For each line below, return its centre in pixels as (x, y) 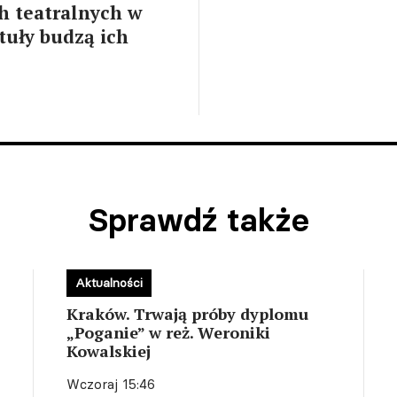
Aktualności (109, 283)
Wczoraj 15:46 (111, 384)
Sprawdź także (198, 220)
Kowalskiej (109, 351)
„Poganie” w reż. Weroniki (169, 332)
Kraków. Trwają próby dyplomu (188, 314)
